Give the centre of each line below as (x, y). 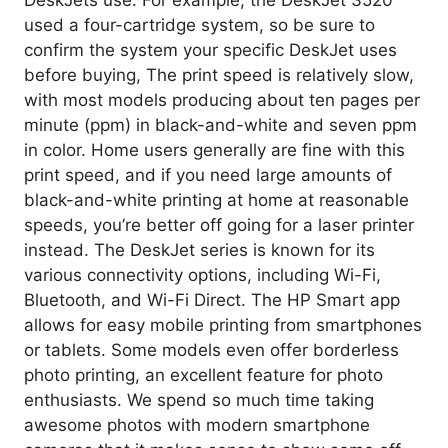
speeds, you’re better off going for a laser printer (219, 224)
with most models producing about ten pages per (222, 99)
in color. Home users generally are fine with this (214, 149)
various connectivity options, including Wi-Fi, (202, 274)
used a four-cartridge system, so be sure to (199, 24)
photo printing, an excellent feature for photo (203, 374)
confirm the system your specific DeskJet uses (210, 49)
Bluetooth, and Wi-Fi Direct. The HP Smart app (212, 299)
